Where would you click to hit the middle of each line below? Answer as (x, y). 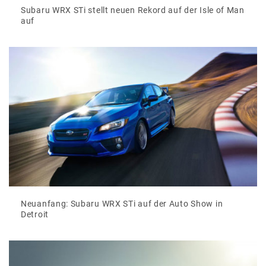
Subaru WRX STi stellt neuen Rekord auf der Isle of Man (133, 10)
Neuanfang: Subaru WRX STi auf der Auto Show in (122, 204)
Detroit (35, 215)
